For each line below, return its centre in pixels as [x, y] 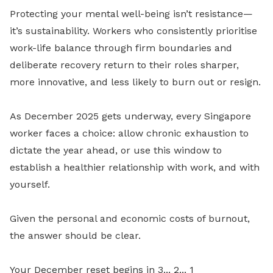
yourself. [30, 185]
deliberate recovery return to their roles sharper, [124, 65]
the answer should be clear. [75, 236]
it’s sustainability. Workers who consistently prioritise [133, 31]
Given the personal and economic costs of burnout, [130, 219]
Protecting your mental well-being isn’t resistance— [131, 14]
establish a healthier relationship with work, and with [135, 168]
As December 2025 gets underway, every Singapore [130, 116]
